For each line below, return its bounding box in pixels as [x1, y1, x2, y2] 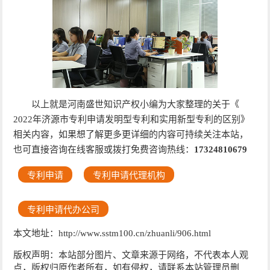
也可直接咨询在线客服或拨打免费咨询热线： [13, 144, 195, 154]
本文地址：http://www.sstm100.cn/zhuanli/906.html [13, 228, 212, 238]
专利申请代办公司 [27, 204, 99, 215]
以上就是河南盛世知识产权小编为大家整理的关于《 [31, 99, 240, 109]
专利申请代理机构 [92, 170, 165, 180]
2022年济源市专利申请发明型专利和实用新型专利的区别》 [13, 114, 250, 124]
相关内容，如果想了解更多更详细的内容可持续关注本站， [13, 129, 249, 139]
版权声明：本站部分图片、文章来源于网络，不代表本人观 [13, 250, 249, 260]
